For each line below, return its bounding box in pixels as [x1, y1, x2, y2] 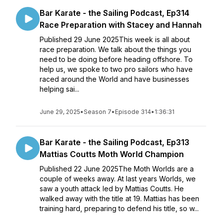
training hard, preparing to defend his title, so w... [40, 204, 199, 213]
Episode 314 [115, 108, 151, 115]
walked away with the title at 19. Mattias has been [40, 194, 199, 203]
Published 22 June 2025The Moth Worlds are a [40, 165, 194, 173]
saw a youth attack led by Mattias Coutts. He [40, 184, 184, 193]
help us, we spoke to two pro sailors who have [40, 65, 193, 73]
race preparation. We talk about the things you [40, 45, 191, 54]
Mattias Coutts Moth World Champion [40, 149, 184, 159]
